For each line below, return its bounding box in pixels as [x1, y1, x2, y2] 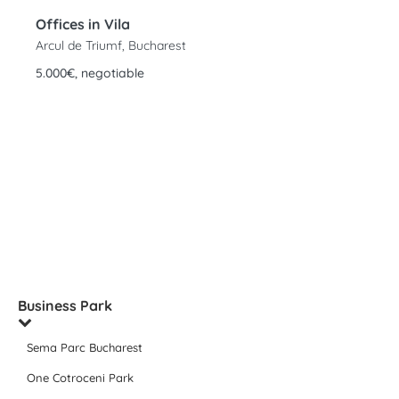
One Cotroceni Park [27, 370, 134, 386]
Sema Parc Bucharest [27, 340, 142, 355]
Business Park [18, 297, 112, 315]
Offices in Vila [36, 15, 130, 34]
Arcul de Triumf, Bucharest [36, 37, 186, 54]
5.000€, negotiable [36, 65, 144, 82]
